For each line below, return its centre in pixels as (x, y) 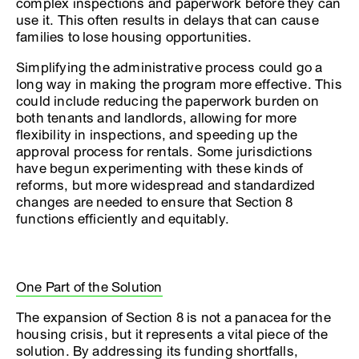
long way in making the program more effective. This (179, 84)
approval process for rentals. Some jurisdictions (165, 151)
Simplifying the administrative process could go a (169, 67)
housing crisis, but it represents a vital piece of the (172, 334)
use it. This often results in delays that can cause (167, 20)
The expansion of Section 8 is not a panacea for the (173, 317)
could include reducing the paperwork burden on (167, 101)
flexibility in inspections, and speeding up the (157, 135)
